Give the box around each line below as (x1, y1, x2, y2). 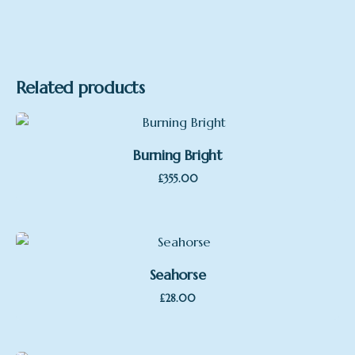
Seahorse (149, 265, 206, 284)
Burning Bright (133, 146, 222, 165)
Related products (16, 77, 144, 99)
